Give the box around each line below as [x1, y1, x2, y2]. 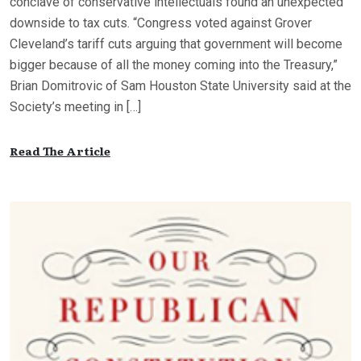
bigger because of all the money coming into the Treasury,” [10, 57, 338, 73]
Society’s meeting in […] [10, 99, 141, 114]
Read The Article [10, 143, 110, 159]
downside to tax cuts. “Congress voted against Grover [10, 15, 312, 31]
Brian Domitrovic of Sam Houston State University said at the [10, 78, 351, 93]
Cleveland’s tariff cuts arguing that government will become [10, 36, 342, 52]
